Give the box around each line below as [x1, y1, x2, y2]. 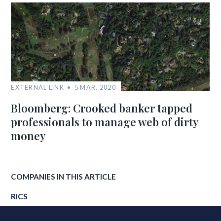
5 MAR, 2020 [74, 83, 116, 91]
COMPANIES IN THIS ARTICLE [11, 172, 116, 181]
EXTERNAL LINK [11, 83, 64, 91]
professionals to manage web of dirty [11, 114, 199, 129]
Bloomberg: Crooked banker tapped [11, 101, 193, 115]
